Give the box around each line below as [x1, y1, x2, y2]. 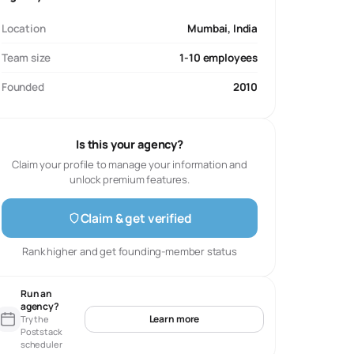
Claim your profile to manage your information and [12, 157, 247, 171]
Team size [2, 51, 51, 65]
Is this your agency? [75, 137, 184, 152]
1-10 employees [179, 51, 258, 65]
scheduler [21, 338, 62, 350]
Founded [2, 80, 44, 94]
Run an [21, 287, 52, 300]
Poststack [21, 326, 62, 337]
